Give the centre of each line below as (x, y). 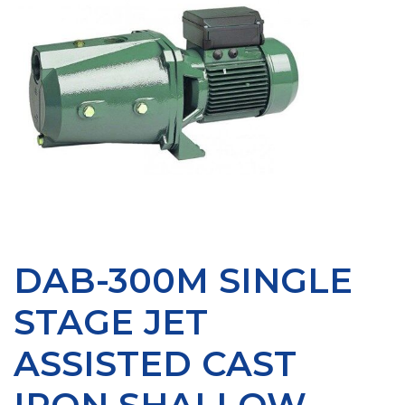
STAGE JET (111, 322)
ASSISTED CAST (155, 363)
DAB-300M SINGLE (183, 280)
